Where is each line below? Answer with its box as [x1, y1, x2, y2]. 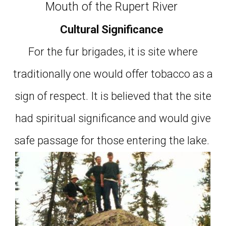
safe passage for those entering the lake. [14, 134, 212, 147]
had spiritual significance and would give [15, 111, 211, 125]
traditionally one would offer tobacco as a [13, 67, 213, 80]
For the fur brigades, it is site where [28, 45, 198, 58]
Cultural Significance [60, 23, 166, 36]
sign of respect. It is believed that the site [15, 89, 211, 102]
